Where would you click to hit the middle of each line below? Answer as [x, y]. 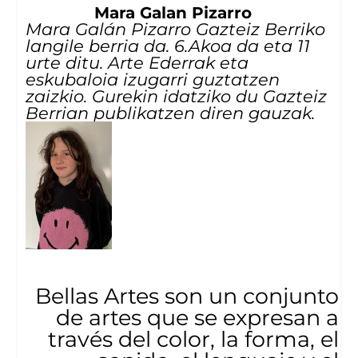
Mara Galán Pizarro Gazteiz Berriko [176, 29]
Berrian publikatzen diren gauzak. [171, 113]
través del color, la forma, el [194, 339]
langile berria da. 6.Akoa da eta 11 [168, 46]
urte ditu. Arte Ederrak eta [137, 62]
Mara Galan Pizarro [173, 12]
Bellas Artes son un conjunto [187, 296]
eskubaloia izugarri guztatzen [153, 79]
